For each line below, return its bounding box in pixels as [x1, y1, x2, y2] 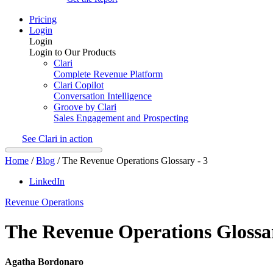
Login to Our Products [29, 46, 116, 57]
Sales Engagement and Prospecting [54, 112, 188, 123]
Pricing [29, 13, 57, 24]
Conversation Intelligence [54, 90, 152, 101]
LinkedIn [29, 175, 65, 186]
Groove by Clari [54, 101, 116, 112]
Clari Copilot [54, 79, 104, 90]
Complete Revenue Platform [54, 68, 163, 79]
